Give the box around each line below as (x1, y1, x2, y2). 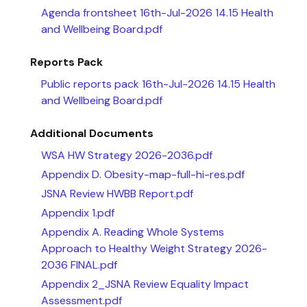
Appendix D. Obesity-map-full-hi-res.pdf (41, 167, 245, 182)
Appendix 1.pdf (41, 205, 114, 220)
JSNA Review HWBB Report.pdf (41, 186, 193, 201)
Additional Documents (30, 125, 153, 140)
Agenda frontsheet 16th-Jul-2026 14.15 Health (41, 5, 273, 20)
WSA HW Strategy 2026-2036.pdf (41, 147, 212, 162)
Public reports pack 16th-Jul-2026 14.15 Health (41, 76, 275, 91)
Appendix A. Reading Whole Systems (41, 224, 224, 239)
